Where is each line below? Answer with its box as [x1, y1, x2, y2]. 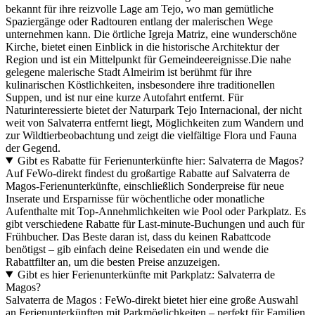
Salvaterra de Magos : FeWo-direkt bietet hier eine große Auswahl [6, 293, 298, 306]
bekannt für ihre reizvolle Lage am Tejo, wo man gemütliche [6, 2, 274, 15]
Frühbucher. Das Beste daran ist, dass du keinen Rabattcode [6, 230, 271, 243]
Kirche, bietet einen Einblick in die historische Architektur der [6, 40, 279, 53]
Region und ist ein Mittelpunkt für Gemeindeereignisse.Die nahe [6, 53, 291, 65]
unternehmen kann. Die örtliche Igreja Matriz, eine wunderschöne [6, 27, 297, 40]
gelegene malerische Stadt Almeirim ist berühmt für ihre [6, 65, 252, 78]
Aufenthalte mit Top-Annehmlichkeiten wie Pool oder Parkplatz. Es [6, 205, 306, 217]
